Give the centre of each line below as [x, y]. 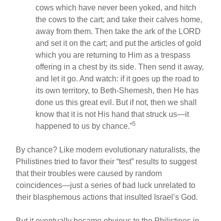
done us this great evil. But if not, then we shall [116, 102]
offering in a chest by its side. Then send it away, [120, 67]
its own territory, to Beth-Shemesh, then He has [117, 90]
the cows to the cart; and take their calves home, [119, 19]
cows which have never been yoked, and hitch [116, 7]
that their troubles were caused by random [89, 173]
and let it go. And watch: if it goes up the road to [118, 78]
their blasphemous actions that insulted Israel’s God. [107, 197]
